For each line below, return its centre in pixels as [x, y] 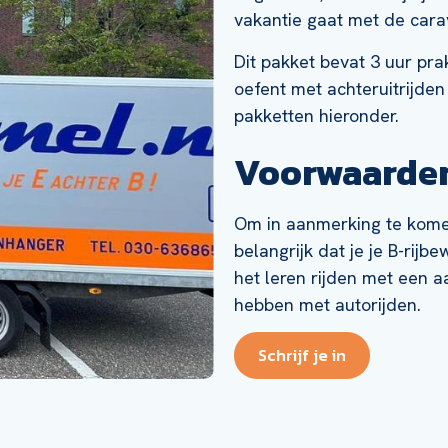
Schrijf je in [302, 355]
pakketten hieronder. [316, 115]
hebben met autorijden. [327, 304]
